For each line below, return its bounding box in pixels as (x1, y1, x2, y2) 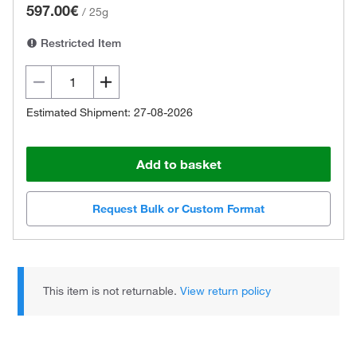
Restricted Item (37, 36, 121, 50)
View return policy (180, 284, 272, 299)
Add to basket (135, 156, 222, 172)
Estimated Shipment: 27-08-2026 (26, 105, 193, 120)
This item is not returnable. (43, 284, 181, 299)
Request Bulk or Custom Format (92, 202, 265, 217)
